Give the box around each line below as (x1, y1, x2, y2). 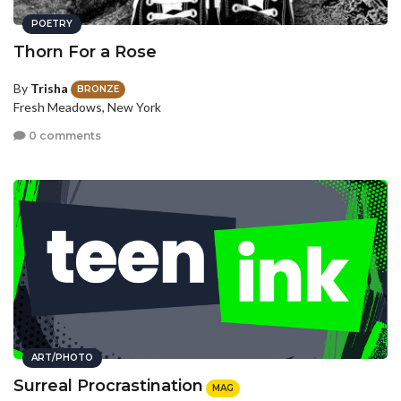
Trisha (30, 81, 68, 96)
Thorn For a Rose (13, 42, 157, 62)
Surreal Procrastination (13, 376, 203, 397)
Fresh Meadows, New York (13, 99, 161, 115)
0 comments (26, 128, 101, 142)
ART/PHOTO (31, 352, 93, 364)
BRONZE (77, 83, 119, 96)
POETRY (31, 18, 73, 30)
